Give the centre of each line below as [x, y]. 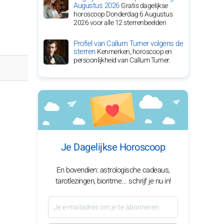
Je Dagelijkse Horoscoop [113, 147]
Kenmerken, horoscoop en [134, 52]
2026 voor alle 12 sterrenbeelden [120, 23]
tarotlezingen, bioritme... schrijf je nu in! [113, 181]
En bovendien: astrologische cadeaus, [113, 170]
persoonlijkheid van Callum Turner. [122, 60]
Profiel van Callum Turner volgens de [128, 43]
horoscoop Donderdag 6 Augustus [123, 14]
